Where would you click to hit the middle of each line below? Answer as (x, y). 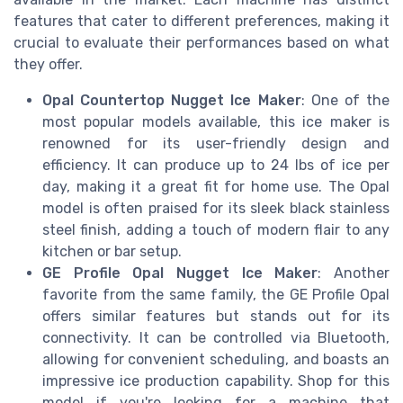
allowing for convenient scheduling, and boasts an (216, 359)
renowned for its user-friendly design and (216, 143)
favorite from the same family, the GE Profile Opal (216, 294)
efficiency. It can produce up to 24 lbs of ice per (216, 165)
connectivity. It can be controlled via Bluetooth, (216, 337)
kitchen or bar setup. (112, 251)
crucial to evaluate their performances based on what (201, 42)
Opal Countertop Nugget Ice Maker (172, 100)
